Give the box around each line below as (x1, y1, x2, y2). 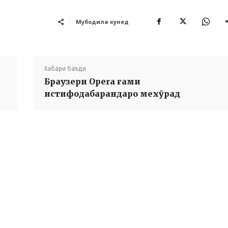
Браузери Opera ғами (44, 76, 140, 87)
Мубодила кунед (76, 18, 129, 25)
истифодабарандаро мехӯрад (44, 89, 180, 99)
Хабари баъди (44, 65, 86, 72)
